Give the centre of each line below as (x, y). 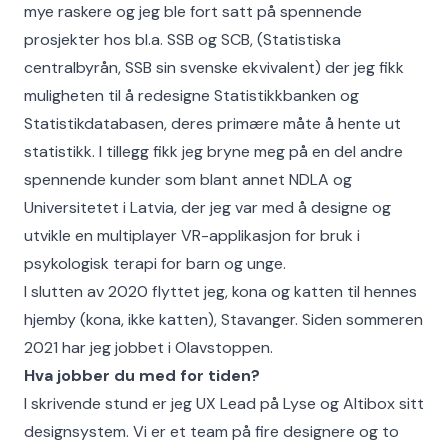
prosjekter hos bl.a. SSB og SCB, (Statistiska (182, 40)
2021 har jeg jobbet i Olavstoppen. (148, 348)
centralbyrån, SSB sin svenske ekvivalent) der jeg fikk (214, 68)
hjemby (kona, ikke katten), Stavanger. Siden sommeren (223, 320)
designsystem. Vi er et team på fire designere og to (211, 432)
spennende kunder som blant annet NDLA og (188, 180)
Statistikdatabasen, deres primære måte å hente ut (212, 124)
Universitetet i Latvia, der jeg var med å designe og (207, 208)
